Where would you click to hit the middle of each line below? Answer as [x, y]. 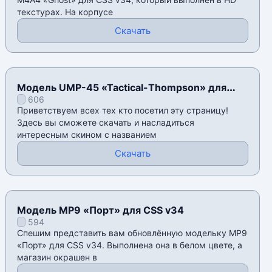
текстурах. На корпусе [65, 12]
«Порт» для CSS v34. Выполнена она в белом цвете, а [130, 245]
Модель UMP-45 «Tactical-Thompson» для [122, 88]
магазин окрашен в [57, 257]
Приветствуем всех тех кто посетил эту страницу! [123, 110]
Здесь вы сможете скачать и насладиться [106, 123]
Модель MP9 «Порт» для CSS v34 [101, 210]
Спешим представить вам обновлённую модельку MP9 [132, 233]
